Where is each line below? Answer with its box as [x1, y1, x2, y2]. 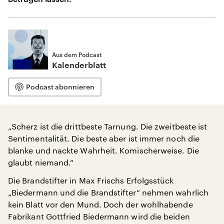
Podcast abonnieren [26, 82, 94, 91]
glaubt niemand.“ [8, 157, 74, 167]
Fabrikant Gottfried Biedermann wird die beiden [8, 211, 190, 221]
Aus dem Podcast [52, 51, 101, 58]
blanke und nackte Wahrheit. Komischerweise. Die [8, 145, 199, 155]
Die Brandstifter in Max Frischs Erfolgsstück [8, 175, 174, 185]
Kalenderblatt [52, 61, 106, 69]
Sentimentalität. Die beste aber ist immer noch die [8, 133, 199, 143]
